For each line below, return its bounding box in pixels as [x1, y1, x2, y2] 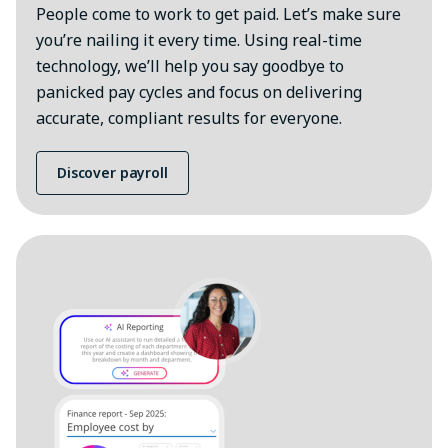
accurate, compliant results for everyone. [36, 107, 342, 130]
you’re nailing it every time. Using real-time [36, 29, 362, 52]
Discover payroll [57, 163, 168, 183]
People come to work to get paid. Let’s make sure [36, 3, 401, 26]
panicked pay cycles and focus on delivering [36, 81, 362, 104]
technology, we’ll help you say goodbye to [36, 55, 344, 78]
